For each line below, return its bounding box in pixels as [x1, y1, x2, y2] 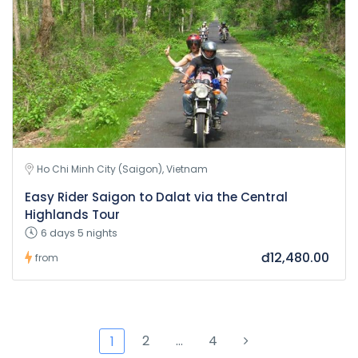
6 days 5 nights [41, 225, 117, 241]
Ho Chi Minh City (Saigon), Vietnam [37, 161, 208, 176]
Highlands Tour [25, 205, 120, 223]
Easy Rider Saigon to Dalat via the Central [25, 188, 288, 205]
